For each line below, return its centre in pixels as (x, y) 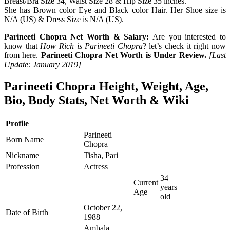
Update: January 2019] (43, 64)
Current (146, 182)
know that (22, 46)
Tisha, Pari (101, 155)
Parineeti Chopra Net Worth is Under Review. (123, 55)
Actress (96, 166)
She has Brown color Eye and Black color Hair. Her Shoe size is (115, 10)
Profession (23, 166)
